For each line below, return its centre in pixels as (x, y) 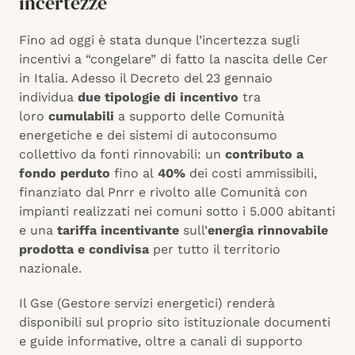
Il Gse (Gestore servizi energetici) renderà (147, 303)
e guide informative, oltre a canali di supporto (161, 342)
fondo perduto (65, 174)
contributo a (264, 155)
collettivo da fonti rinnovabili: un (122, 155)
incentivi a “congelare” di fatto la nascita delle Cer (174, 59)
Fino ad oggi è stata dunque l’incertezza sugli (159, 40)
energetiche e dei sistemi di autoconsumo (148, 136)
